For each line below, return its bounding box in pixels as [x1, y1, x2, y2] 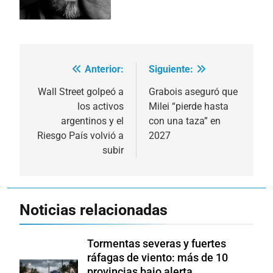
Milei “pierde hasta [149, 100, 229, 112]
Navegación [31, 63, 109, 81]
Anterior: [85, 63, 124, 75]
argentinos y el [61, 115, 124, 127]
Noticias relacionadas [19, 200, 168, 219]
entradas [31, 107, 89, 125]
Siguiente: [149, 63, 193, 75]
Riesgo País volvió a [37, 129, 124, 141]
